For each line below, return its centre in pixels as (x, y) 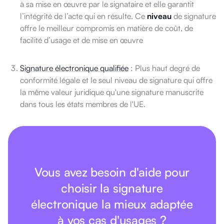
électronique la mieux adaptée (112, 204)
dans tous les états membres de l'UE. (83, 104)
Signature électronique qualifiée (74, 68)
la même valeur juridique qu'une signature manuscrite (112, 92)
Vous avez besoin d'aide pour (112, 172)
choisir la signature (112, 188)
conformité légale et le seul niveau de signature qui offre (116, 80)
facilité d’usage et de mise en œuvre (81, 40)
